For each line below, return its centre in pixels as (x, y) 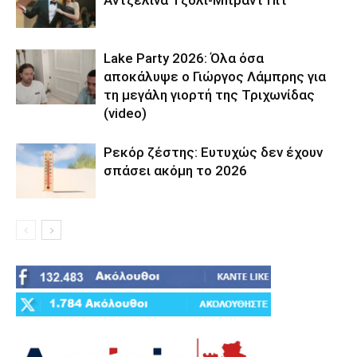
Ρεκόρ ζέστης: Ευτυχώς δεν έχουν (213, 152)
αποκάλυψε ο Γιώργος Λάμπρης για (215, 76)
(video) (125, 113)
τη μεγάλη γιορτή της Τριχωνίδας (209, 94)
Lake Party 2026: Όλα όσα (184, 58)
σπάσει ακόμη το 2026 (175, 170)
